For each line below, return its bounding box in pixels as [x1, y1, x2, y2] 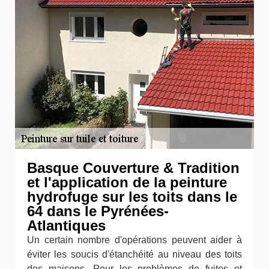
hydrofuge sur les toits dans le [27, 189, 237, 205]
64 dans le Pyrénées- [27, 203, 169, 219]
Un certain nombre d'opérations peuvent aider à [27, 235, 242, 245]
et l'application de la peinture [27, 174, 227, 190]
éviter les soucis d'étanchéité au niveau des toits [27, 249, 242, 259]
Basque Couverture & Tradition [27, 160, 240, 176]
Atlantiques [27, 217, 106, 234]
